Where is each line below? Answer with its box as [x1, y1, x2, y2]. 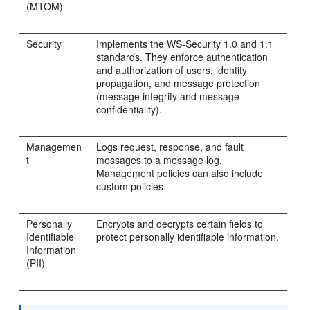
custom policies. [96, 179, 167, 193]
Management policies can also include [96, 166, 264, 180]
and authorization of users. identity [96, 63, 248, 77]
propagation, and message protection [96, 76, 261, 90]
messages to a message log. [96, 153, 223, 167]
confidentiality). [96, 102, 163, 116]
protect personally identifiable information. [96, 230, 280, 244]
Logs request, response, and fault [96, 140, 244, 154]
